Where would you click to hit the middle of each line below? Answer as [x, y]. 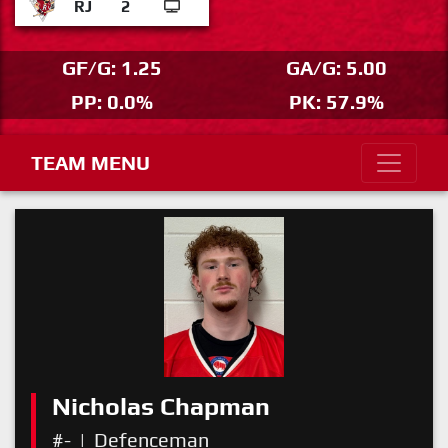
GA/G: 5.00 [336, 67]
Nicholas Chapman [161, 406]
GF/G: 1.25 [112, 67]
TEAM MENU [90, 162]
